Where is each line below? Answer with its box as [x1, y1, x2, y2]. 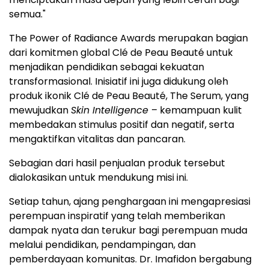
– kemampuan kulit [151, 103, 242, 117]
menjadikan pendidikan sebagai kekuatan [9, 59, 204, 74]
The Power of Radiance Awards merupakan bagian [9, 31, 248, 45]
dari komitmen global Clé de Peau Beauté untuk [9, 45, 233, 59]
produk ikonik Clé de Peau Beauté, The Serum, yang [9, 88, 249, 103]
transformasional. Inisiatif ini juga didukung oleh [9, 74, 228, 88]
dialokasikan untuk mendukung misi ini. [9, 170, 188, 184]
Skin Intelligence [71, 103, 151, 117]
